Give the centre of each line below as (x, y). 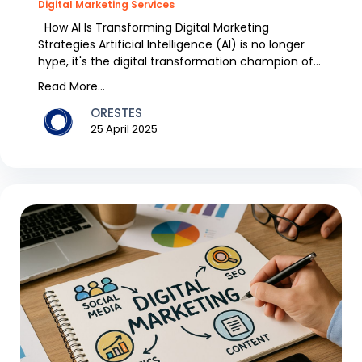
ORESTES (116, 113)
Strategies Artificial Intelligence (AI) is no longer (171, 44)
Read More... (72, 86)
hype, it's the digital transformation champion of (176, 61)
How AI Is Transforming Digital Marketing (154, 27)
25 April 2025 (124, 129)
